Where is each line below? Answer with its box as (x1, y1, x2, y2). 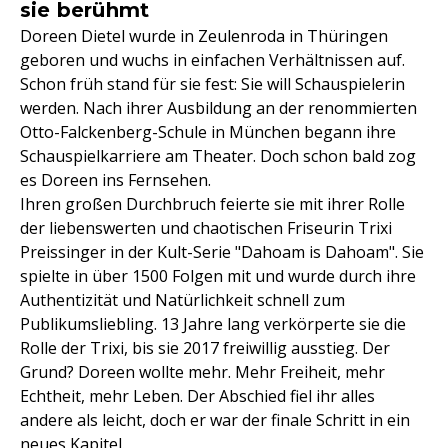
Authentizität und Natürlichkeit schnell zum (20, 289, 345, 311)
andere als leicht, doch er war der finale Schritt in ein (20, 409, 410, 431)
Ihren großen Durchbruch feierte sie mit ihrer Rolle (20, 193, 405, 215)
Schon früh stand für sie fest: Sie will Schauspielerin (20, 73, 405, 95)
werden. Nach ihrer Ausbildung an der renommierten (20, 97, 417, 119)
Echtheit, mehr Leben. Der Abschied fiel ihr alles (20, 385, 375, 407)
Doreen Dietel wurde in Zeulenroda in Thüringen (20, 25, 388, 47)
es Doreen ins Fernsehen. (20, 169, 211, 191)
